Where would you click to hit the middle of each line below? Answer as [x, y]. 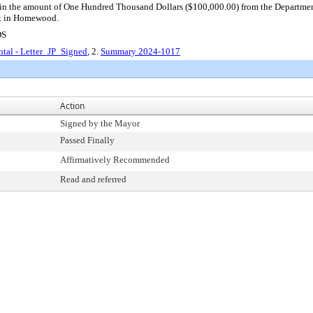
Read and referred [93, 179]
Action [72, 106]
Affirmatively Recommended [115, 160]
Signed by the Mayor [100, 123]
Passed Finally [87, 140]
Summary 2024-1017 [140, 51]
